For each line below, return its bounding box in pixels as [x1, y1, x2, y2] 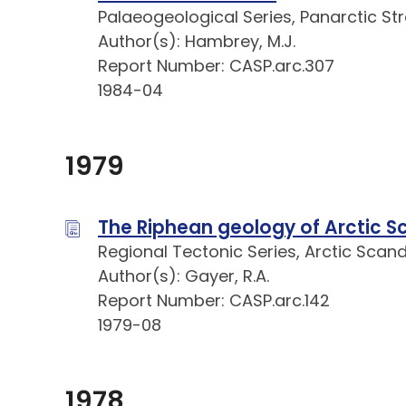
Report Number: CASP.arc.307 [98, 54, 334, 78]
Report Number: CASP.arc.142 [98, 289, 330, 313]
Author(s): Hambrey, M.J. [98, 30, 295, 53]
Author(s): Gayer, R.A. [98, 265, 269, 288]
